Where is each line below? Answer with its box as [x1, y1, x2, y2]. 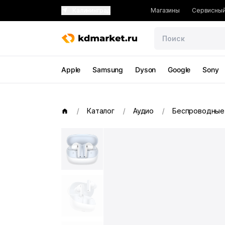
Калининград [72, 7, 111, 14]
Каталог [87, 106, 115, 115]
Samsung [92, 65, 124, 74]
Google [168, 65, 191, 74]
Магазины [151, 7, 180, 14]
